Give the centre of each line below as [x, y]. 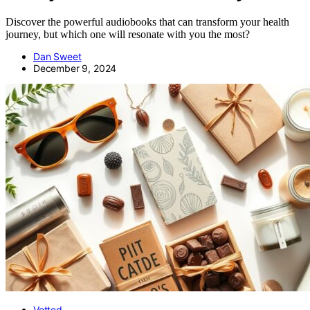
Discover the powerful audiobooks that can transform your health [147, 21]
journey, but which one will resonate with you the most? [128, 34]
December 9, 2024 [75, 68]
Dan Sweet [57, 56]
